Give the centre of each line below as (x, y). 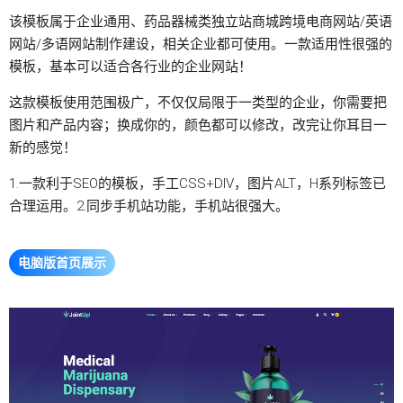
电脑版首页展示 (62, 263)
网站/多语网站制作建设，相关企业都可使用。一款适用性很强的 (201, 44)
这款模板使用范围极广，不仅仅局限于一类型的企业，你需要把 (198, 103)
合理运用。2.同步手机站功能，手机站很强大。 (149, 206)
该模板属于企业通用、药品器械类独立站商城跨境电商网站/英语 (201, 22)
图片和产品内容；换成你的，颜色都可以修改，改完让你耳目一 (198, 125)
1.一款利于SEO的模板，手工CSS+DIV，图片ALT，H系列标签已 (197, 184)
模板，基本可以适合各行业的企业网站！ (130, 67)
